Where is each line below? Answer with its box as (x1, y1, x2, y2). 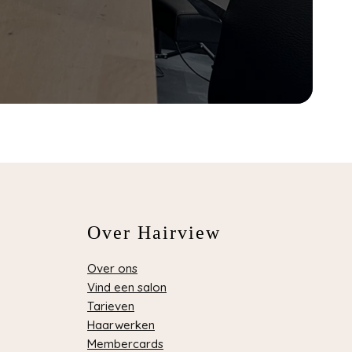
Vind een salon (87, 280, 167, 295)
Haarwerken (87, 317, 155, 333)
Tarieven (87, 299, 134, 314)
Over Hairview (87, 222, 221, 244)
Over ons (87, 261, 137, 277)
